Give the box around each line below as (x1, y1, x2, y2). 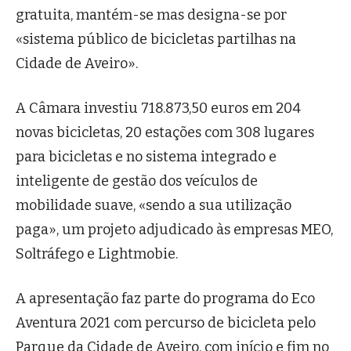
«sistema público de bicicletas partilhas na (16, 31, 296, 49)
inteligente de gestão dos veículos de (16, 172, 258, 190)
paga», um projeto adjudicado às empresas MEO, (16, 221, 333, 239)
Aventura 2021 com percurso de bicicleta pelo (16, 314, 316, 332)
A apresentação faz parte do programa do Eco (16, 290, 315, 308)
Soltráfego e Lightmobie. (16, 245, 178, 263)
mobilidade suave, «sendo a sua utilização (16, 197, 291, 215)
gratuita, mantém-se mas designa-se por (16, 6, 287, 24)
